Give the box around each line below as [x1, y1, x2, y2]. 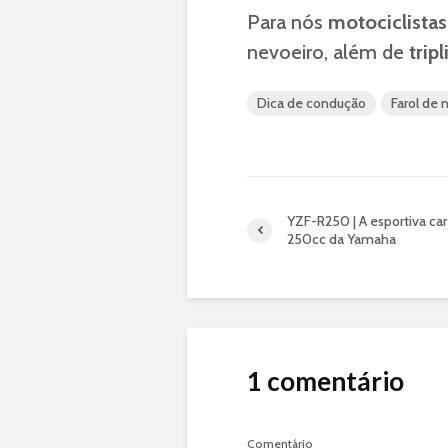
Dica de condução [257, 94, 366, 112]
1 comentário [247, 365, 404, 397]
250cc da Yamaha [287, 230, 396, 248]
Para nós [247, 10, 328, 34]
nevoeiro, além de [247, 40, 409, 64]
